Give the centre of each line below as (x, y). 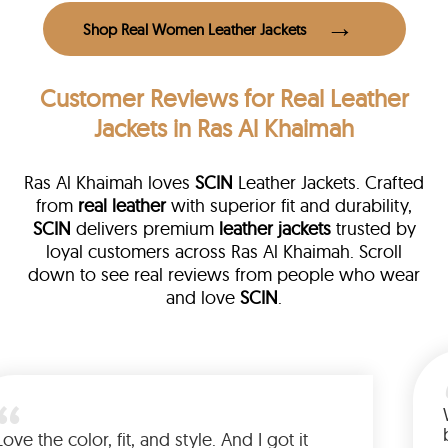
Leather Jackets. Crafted (328, 183)
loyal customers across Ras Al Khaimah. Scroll (224, 252)
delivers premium (144, 229)
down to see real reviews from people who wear (224, 275)
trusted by (373, 229)
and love (203, 298)
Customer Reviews (138, 98)
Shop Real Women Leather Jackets (194, 29)
